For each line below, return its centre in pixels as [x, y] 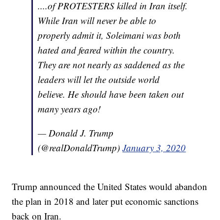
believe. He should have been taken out [111, 94]
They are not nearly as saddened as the [111, 65]
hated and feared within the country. [107, 50]
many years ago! [69, 109]
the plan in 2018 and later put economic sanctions [105, 201]
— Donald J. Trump [76, 133]
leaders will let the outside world [99, 80]
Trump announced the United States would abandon [110, 187]
